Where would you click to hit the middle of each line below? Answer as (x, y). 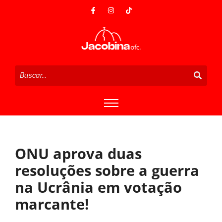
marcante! (52, 204)
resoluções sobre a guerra (107, 170)
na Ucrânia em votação (98, 187)
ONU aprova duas (78, 153)
